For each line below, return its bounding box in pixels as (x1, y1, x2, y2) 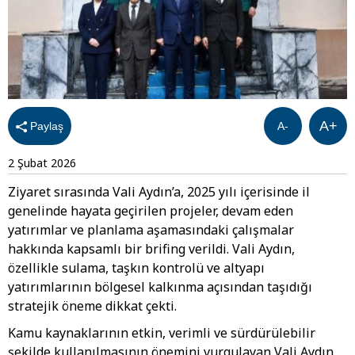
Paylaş (27, 119, 63, 132)
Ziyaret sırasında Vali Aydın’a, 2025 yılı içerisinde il (8, 182, 310, 200)
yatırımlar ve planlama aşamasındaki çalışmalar (8, 220, 294, 239)
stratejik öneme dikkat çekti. (8, 296, 177, 315)
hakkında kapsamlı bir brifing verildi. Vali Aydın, (8, 239, 295, 258)
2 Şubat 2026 (8, 155, 76, 170)
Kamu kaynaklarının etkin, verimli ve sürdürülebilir (8, 323, 315, 342)
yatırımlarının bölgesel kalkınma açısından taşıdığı (8, 277, 312, 296)
